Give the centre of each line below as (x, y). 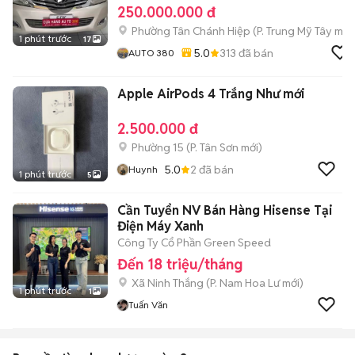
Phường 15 (158, 147)
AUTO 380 (151, 53)
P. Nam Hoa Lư (245, 283)
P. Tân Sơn (214, 147)
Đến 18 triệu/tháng (180, 264)
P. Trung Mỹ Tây (294, 31)
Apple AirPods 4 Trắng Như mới (211, 94)
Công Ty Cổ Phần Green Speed (194, 242)
